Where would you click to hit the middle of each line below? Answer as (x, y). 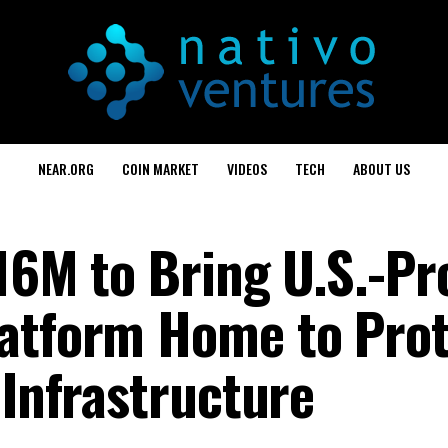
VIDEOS (247, 168)
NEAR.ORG (66, 168)
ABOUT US (381, 168)
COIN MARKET (160, 168)
